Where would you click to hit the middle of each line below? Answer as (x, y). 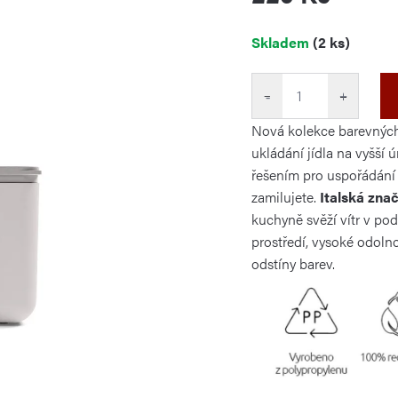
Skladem (282, 42)
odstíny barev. (293, 263)
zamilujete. (286, 196)
